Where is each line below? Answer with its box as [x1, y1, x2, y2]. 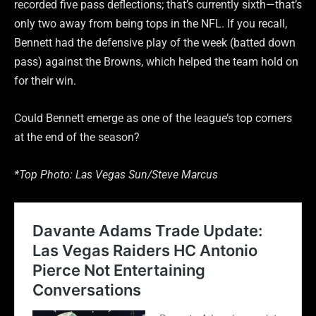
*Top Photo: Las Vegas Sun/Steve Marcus [14, 168, 218, 182]
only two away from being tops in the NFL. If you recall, [14, 16, 287, 30]
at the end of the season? [14, 130, 140, 144]
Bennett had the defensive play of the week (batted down [14, 35, 296, 49]
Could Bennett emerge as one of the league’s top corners [14, 111, 292, 125]
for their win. [14, 73, 76, 87]
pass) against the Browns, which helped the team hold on [14, 54, 298, 68]
